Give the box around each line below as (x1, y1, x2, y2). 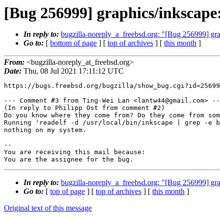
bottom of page (50, 39, 97, 47)
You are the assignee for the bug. (4, 156, 134, 164)
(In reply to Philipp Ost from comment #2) (4, 104, 165, 112)
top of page (50, 187, 85, 196)
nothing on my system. (4, 126, 86, 134)
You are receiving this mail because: (4, 148, 145, 156)
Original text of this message (4, 204, 92, 213)
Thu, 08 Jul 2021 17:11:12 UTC (22, 67, 124, 76)
